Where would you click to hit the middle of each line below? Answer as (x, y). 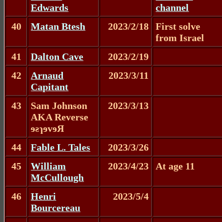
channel (172, 7)
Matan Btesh (58, 26)
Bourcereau (56, 207)
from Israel (180, 37)
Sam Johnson (59, 105)
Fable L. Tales (61, 147)
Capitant (50, 86)
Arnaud (47, 75)
